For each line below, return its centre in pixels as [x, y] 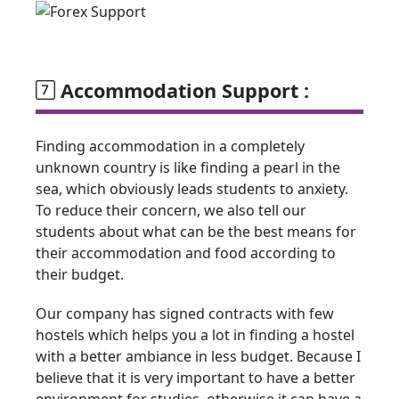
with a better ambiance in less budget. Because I [198, 356]
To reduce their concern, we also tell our [171, 210]
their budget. [80, 274]
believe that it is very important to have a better [195, 377]
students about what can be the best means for [196, 231]
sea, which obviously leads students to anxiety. [192, 188]
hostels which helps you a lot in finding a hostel [195, 334]
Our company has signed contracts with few [185, 313]
